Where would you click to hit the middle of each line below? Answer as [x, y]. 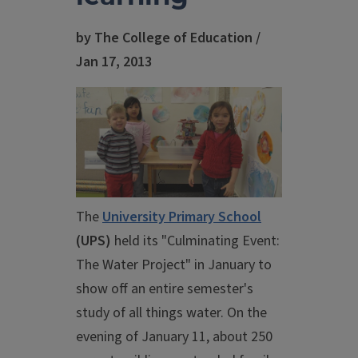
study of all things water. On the [171, 313]
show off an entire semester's [165, 289]
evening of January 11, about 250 [174, 337]
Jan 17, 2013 [114, 62]
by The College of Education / [168, 38]
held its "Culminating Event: [195, 241]
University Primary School [182, 217]
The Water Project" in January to [174, 265]
